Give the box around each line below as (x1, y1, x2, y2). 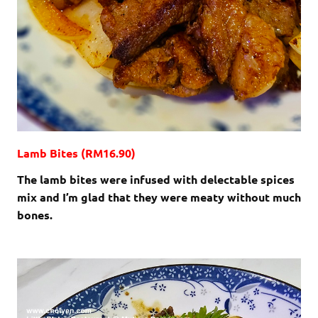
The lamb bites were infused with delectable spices (17, 172, 295, 187)
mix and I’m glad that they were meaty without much (17, 190, 301, 205)
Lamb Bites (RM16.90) (17, 146, 136, 161)
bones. (17, 207, 53, 223)
